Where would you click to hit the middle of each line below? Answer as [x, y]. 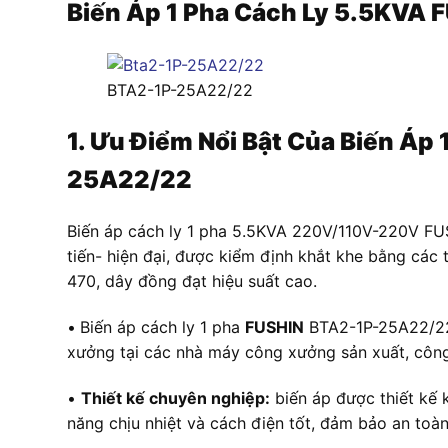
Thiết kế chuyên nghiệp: [175, 397]
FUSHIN [274, 326]
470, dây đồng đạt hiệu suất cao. [192, 281]
